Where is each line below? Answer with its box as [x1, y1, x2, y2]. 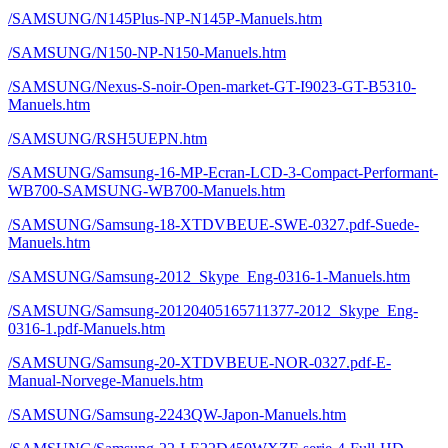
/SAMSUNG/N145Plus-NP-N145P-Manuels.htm [8, 10, 322, 27]
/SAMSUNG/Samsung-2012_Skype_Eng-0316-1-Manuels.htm [8, 268, 410, 285]
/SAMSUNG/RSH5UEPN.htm [8, 130, 207, 147]
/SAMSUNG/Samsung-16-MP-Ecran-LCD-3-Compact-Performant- [8, 164, 438, 181]
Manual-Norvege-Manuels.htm [8, 372, 203, 389]
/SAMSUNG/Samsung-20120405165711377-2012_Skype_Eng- [8, 302, 418, 319]
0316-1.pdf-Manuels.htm [8, 320, 165, 337]
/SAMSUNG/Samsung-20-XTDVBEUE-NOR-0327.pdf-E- [8, 354, 391, 371]
